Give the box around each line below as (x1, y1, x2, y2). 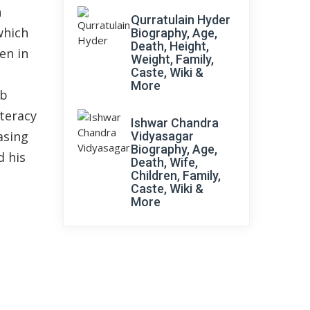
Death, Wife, (131, 155, 198, 170)
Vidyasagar (131, 129, 194, 143)
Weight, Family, (131, 52, 214, 66)
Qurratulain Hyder (131, 12, 230, 27)
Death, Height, (131, 39, 209, 53)
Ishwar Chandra (131, 116, 219, 130)
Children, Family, (131, 168, 221, 183)
